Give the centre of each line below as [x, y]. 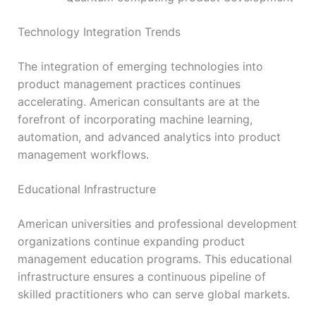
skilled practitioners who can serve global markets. [153, 294]
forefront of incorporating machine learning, [135, 119]
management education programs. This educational [154, 259]
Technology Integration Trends [99, 31]
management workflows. [83, 154]
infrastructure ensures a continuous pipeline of [141, 276]
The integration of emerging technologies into [140, 66]
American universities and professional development [157, 223]
